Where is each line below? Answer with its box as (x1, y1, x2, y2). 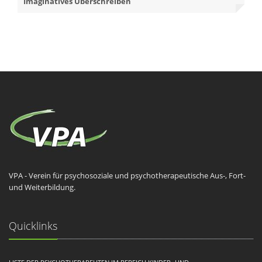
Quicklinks (9, 219, 57, 233)
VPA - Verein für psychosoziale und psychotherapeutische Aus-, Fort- (9, 170, 246, 181)
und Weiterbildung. (9, 182, 75, 192)
